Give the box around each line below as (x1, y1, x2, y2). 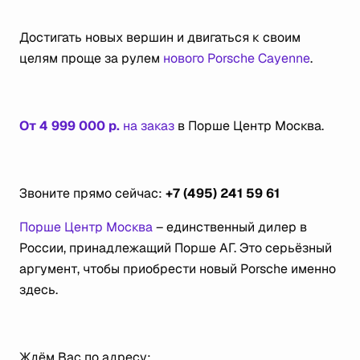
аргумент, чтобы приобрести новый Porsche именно (19, 260, 336, 277)
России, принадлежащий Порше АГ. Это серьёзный (19, 239, 332, 256)
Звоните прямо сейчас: (19, 185, 166, 202)
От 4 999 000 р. (19, 117, 120, 134)
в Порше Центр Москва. (174, 117, 324, 134)
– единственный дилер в (153, 219, 307, 235)
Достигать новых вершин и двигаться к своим (19, 29, 301, 46)
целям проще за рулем (19, 50, 163, 67)
